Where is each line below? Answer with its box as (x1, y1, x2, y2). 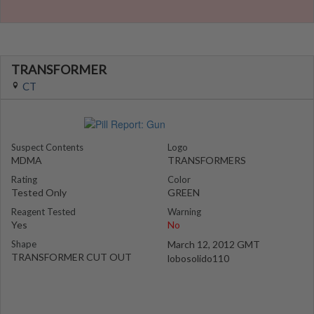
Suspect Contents (11, 142, 83, 153)
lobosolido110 (168, 252, 229, 264)
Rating (11, 174, 37, 185)
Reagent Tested (11, 206, 76, 217)
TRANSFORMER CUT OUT (11, 251, 132, 263)
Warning (168, 206, 201, 217)
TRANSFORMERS (168, 154, 246, 166)
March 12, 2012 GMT (168, 238, 260, 250)
